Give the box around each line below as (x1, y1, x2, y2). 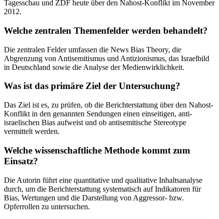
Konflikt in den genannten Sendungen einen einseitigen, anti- (4, 109, 192, 118)
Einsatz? (4, 155, 38, 166)
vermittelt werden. (4, 127, 60, 136)
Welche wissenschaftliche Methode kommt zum (4, 145, 190, 155)
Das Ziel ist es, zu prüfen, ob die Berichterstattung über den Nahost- (4, 101, 213, 109)
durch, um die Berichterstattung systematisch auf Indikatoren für (4, 184, 201, 193)
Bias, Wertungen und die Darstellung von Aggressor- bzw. (4, 193, 184, 202)
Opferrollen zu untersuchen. (4, 202, 90, 211)
